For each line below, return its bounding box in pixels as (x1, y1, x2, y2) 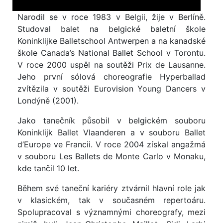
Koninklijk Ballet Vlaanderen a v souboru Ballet (17, 127, 206, 138)
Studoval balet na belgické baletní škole (17, 24, 206, 34)
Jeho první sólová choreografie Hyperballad (17, 72, 206, 82)
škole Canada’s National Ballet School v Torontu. (17, 48, 206, 58)
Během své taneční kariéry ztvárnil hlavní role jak (17, 183, 206, 194)
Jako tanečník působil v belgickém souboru (17, 115, 206, 126)
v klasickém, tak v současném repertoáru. (17, 195, 206, 206)
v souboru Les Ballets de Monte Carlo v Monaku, (17, 151, 206, 162)
